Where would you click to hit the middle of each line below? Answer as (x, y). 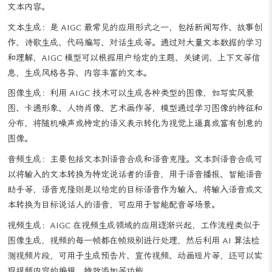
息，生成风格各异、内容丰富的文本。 (80, 88)
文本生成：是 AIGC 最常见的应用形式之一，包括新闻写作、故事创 (135, 42)
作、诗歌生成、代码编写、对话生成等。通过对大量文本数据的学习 (135, 58)
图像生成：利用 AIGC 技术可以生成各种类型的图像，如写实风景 (131, 109)
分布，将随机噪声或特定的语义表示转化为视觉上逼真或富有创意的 (135, 139)
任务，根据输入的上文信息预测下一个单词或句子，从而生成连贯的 (135, 7)
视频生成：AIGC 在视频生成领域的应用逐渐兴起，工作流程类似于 (134, 240)
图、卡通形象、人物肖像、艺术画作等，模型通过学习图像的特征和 (135, 124)
